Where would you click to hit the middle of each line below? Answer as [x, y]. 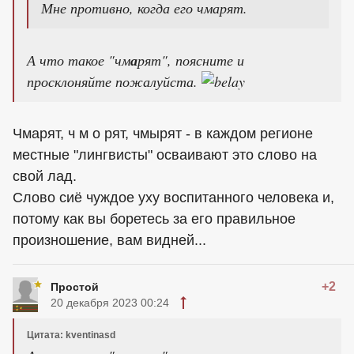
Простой [75, 287]
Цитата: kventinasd [71, 335]
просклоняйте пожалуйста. [114, 82]
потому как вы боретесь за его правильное [154, 219]
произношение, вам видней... [109, 241]
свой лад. [45, 177]
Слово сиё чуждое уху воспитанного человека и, [173, 198]
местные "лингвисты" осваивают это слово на [165, 155]
